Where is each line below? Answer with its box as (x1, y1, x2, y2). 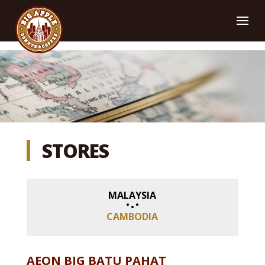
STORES (41, 138, 109, 164)
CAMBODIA (106, 210, 159, 224)
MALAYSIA (108, 189, 157, 202)
